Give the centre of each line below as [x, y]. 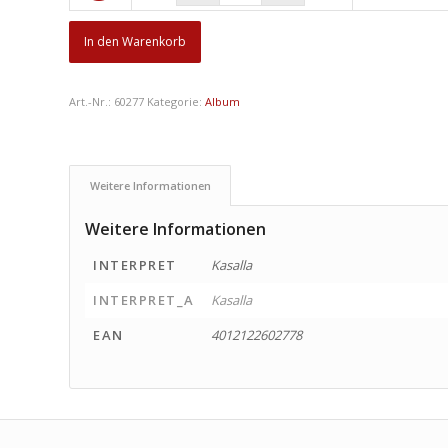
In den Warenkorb [135, 41]
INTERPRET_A [144, 299]
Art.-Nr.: [92, 101]
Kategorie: [176, 101]
